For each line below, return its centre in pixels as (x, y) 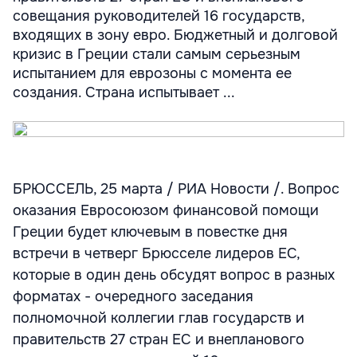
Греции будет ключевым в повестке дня (150, 232)
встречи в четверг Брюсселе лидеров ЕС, (156, 253)
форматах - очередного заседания (133, 296)
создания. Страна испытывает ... (124, 92)
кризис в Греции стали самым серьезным (157, 54)
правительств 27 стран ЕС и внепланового (159, 339)
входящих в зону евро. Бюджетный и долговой (175, 35)
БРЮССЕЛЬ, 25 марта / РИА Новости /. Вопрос (176, 189)
